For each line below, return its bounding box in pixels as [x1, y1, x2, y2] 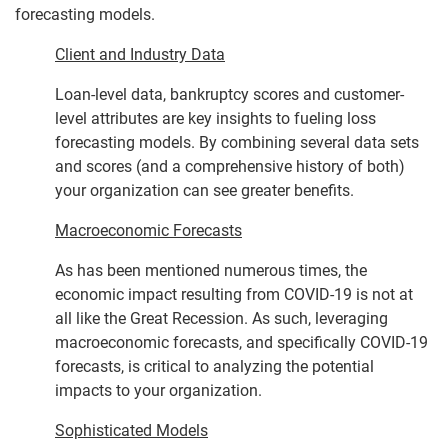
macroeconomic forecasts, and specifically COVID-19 [55, 332, 428, 352]
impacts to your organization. [55, 380, 262, 400]
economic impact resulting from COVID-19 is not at [55, 284, 413, 304]
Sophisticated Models [55, 420, 208, 440]
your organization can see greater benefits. [55, 180, 354, 200]
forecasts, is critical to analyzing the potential [55, 356, 374, 376]
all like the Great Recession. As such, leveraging [55, 308, 388, 328]
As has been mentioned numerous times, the [55, 260, 367, 280]
